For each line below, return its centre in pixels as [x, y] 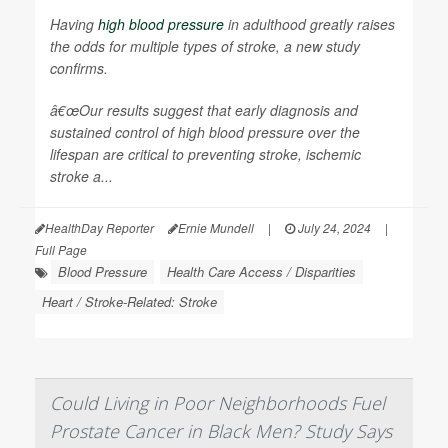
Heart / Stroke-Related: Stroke [129, 301]
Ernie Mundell [216, 227]
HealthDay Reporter [99, 227]
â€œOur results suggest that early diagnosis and [204, 110]
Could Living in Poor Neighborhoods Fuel [217, 403]
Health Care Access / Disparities [261, 271]
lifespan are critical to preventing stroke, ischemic [205, 154]
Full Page [61, 249]
